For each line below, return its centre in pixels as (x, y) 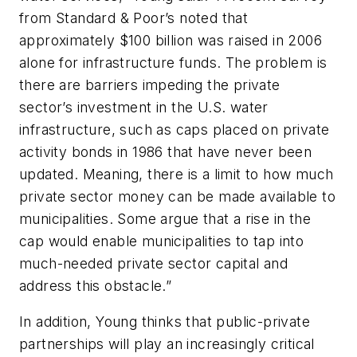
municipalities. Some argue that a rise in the (165, 218)
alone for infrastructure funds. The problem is (173, 62)
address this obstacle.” (96, 285)
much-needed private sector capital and (154, 263)
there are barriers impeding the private (150, 84)
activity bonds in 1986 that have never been (166, 151)
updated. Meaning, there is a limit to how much (177, 174)
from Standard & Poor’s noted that (134, 18)
